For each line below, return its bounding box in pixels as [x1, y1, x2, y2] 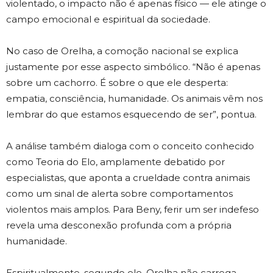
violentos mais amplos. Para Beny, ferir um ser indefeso [6, 204, 259, 216]
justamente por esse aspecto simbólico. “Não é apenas [6, 61, 260, 73]
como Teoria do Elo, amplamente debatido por [6, 156, 225, 168]
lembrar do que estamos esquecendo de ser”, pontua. [6, 108, 257, 121]
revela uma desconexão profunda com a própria [6, 219, 232, 232]
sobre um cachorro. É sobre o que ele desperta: [6, 77, 228, 89]
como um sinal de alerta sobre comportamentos [6, 188, 233, 200]
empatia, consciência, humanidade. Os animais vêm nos [6, 93, 263, 105]
